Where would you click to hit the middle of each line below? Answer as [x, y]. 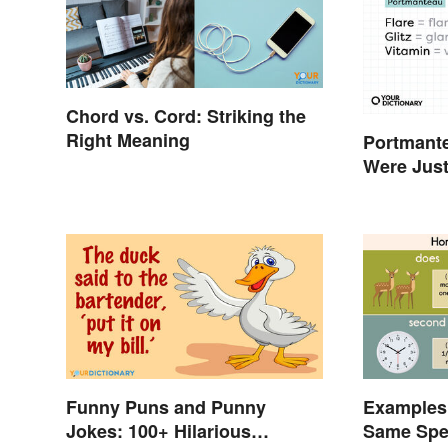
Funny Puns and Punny [166, 407]
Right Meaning [128, 139]
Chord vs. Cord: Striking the [186, 115]
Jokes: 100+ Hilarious [158, 431]
